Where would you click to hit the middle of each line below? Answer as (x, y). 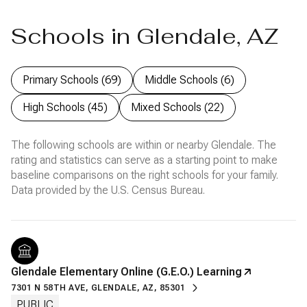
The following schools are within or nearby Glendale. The (144, 145)
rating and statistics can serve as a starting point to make (144, 160)
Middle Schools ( (184, 79)
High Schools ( (57, 107)
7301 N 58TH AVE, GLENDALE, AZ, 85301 (98, 287)
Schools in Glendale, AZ (145, 36)
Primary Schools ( (64, 79)
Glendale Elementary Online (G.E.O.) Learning (126, 271)
